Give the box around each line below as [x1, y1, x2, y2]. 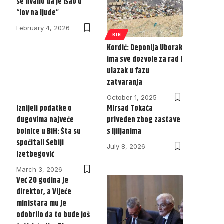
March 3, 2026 [16, 165, 62, 174]
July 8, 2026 [107, 142, 146, 151]
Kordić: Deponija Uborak [107, 42, 183, 55]
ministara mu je [16, 197, 66, 210]
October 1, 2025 [107, 93, 157, 102]
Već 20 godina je [16, 174, 68, 187]
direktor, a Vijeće [16, 186, 71, 199]
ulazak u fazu [107, 65, 150, 78]
